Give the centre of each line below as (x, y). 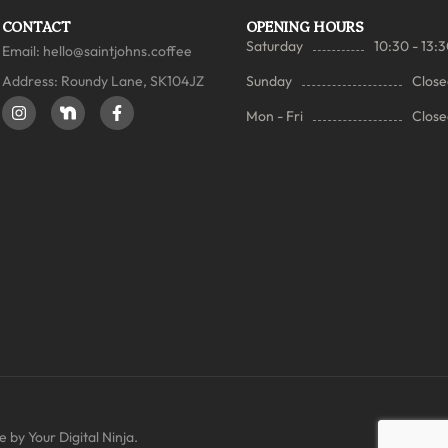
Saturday (275, 46)
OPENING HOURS (305, 26)
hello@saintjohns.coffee (117, 51)
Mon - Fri (275, 116)
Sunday (269, 81)
